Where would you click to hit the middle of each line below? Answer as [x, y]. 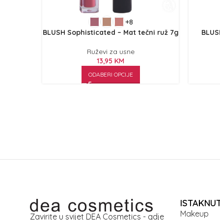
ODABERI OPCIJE [110, 74]
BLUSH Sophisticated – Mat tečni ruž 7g [110, 32]
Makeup [194, 214]
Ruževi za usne [110, 52]
